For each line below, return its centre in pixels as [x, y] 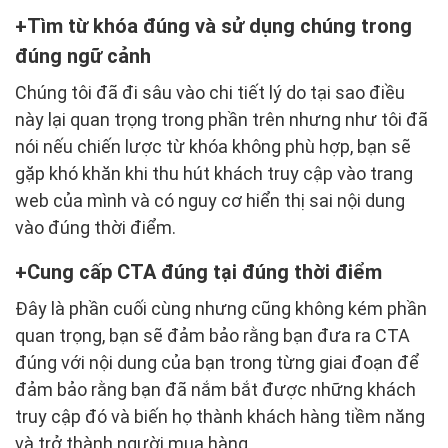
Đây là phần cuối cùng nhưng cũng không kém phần [221, 309]
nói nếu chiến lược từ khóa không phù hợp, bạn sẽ [213, 147]
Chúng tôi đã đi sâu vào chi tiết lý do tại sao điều [210, 93]
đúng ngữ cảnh [83, 56]
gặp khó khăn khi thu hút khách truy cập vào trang [214, 174]
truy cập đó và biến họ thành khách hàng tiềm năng [220, 417]
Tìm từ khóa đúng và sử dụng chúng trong [219, 26]
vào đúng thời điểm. [95, 228]
